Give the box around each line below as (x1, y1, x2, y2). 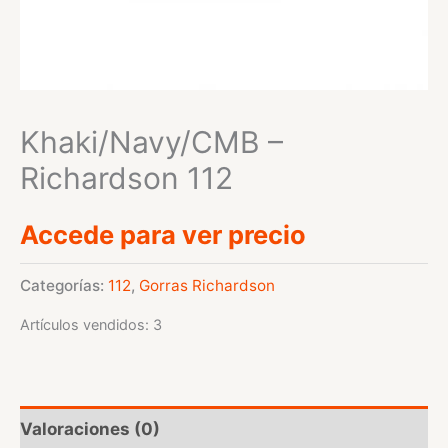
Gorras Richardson (139, 275, 275, 295)
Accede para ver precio (20, 219, 306, 250)
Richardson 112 (20, 160, 233, 196)
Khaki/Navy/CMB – (20, 124, 283, 160)
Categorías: (20, 275, 108, 295)
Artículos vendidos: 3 (20, 315, 162, 333)
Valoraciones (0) (20, 419, 160, 440)
